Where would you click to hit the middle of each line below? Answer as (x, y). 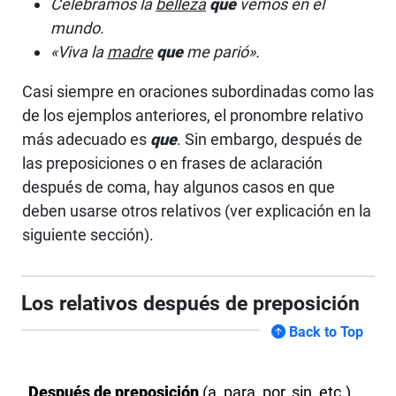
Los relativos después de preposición (190, 304)
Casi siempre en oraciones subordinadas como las (198, 92)
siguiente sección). (90, 235)
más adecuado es (86, 140)
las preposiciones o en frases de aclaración (172, 164)
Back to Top (324, 332)
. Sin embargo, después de (270, 140)
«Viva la (79, 52)
